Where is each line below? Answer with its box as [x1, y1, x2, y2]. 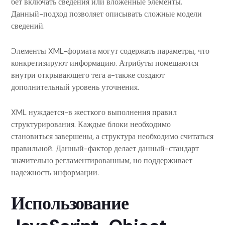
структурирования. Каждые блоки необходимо [11, 119, 171, 130]
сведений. [11, 21, 45, 31]
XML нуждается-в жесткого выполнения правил [11, 107, 177, 118]
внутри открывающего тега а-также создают [11, 70, 165, 80]
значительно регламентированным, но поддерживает [11, 155, 192, 166]
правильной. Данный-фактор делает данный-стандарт [11, 143, 199, 154]
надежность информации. [11, 167, 99, 178]
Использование [11, 191, 129, 215]
